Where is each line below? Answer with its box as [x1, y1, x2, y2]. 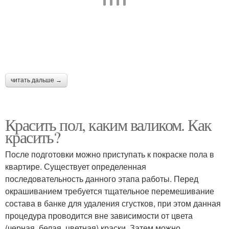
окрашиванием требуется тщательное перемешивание [5, 185, 214, 197]
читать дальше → [11, 77, 62, 84]
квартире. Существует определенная [5, 161, 146, 172]
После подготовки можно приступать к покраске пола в [5, 148, 214, 160]
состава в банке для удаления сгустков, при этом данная [5, 197, 221, 209]
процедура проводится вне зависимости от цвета [5, 210, 193, 221]
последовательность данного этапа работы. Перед [5, 173, 198, 185]
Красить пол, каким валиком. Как [5, 113, 212, 135]
